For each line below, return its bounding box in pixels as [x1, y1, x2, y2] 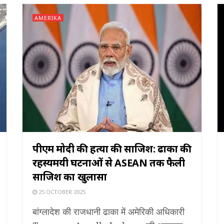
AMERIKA [34, 13, 61, 21]
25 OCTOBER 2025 [37, 187, 85, 195]
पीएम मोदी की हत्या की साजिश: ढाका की [32, 141, 191, 155]
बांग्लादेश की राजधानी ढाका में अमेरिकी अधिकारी [32, 205, 184, 217]
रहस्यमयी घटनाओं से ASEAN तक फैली [32, 155, 185, 169]
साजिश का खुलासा [32, 169, 107, 183]
